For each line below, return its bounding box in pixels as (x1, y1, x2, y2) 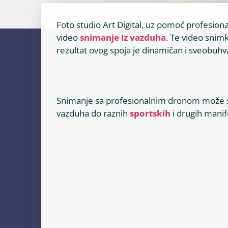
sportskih (129, 107, 170, 120)
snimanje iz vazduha (79, 32, 166, 43)
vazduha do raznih (56, 107, 130, 120)
